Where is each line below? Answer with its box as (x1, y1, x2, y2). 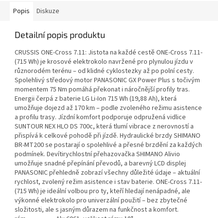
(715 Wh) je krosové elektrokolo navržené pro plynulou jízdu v (15, 57, 193, 67)
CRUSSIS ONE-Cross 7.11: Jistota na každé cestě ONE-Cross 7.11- (15, 48, 202, 58)
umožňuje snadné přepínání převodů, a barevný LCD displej (15, 159, 186, 169)
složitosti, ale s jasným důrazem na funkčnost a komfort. (15, 205, 179, 215)
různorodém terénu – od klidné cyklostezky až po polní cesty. (15, 66, 194, 76)
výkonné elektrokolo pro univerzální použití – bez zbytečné (15, 196, 187, 206)
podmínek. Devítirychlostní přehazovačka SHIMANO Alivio (15, 149, 180, 160)
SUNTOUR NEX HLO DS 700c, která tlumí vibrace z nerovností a (15, 122, 194, 132)
